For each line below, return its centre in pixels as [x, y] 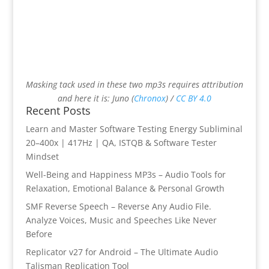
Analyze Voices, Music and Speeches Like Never [121, 220]
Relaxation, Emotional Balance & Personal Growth [125, 188]
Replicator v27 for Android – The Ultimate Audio [122, 252]
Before [39, 234]
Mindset [42, 156]
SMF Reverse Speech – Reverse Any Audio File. [118, 206]
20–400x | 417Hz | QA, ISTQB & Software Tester [121, 142]
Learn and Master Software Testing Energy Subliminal [134, 128]
